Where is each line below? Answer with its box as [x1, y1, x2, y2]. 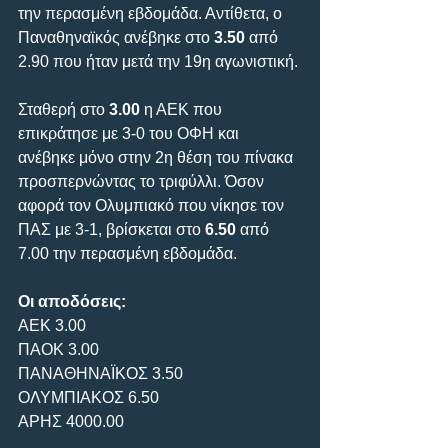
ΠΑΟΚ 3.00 [18, 340, 99, 358]
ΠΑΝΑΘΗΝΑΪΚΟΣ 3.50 [18, 364, 183, 382]
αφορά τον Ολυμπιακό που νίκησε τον [18, 196, 288, 214]
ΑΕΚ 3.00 [18, 316, 86, 334]
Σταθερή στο [18, 100, 109, 118]
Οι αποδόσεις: [18, 292, 126, 310]
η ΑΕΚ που [140, 100, 226, 118]
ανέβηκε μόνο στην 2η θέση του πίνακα [18, 148, 297, 166]
